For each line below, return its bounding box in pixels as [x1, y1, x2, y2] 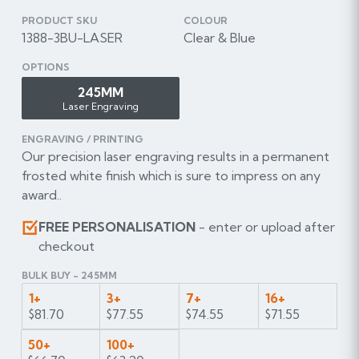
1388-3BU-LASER [21, 29, 123, 46]
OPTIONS [21, 60, 70, 73]
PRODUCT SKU [21, 14, 97, 26]
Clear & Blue [183, 29, 256, 46]
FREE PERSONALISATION [38, 218, 196, 235]
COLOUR [183, 14, 228, 26]
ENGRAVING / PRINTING [21, 132, 143, 145]
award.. [21, 186, 62, 203]
